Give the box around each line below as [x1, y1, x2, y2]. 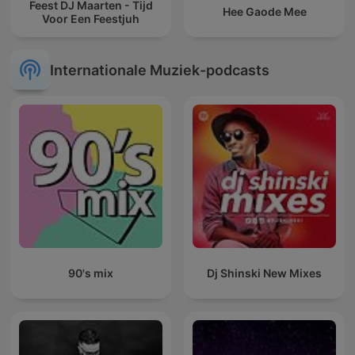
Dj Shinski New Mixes [207, 266, 322, 281]
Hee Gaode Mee [222, 5, 307, 19]
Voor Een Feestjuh [42, 11, 139, 25]
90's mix [68, 266, 113, 281]
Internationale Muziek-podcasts [50, 61, 269, 78]
